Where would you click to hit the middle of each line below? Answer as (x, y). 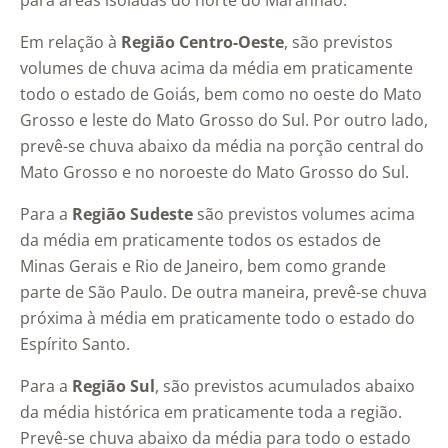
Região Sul (113, 386)
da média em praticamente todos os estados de (200, 240)
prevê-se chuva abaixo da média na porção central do (222, 146)
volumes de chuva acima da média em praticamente (216, 68)
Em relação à (68, 42)
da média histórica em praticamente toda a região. (211, 412)
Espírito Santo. (75, 344)
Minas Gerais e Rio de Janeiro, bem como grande (203, 266)
